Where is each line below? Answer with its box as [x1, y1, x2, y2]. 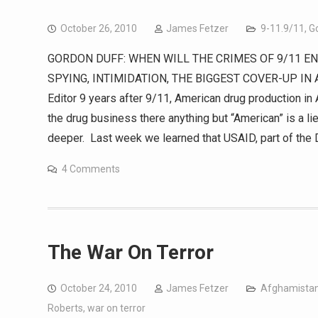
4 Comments [62, 163, 120, 175]
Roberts [48, 302, 83, 314]
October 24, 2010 [60, 283, 137, 294]
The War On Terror [48, 241, 214, 264]
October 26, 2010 [60, 23, 137, 34]
